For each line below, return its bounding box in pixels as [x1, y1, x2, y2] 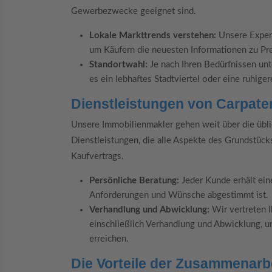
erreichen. [89, 234, 129, 243]
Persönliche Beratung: [89, 175, 179, 185]
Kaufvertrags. [71, 151, 124, 161]
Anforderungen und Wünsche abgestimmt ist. [89, 190, 268, 200]
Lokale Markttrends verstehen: [89, 31, 216, 41]
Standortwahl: [89, 60, 148, 70]
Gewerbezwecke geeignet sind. [71, 7, 196, 16]
